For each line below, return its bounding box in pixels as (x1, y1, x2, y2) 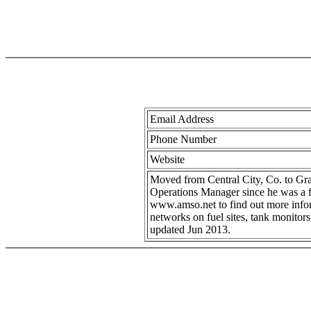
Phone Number (149, 133, 217, 145)
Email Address (149, 113, 214, 125)
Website (149, 153, 185, 165)
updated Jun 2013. (149, 224, 230, 235)
